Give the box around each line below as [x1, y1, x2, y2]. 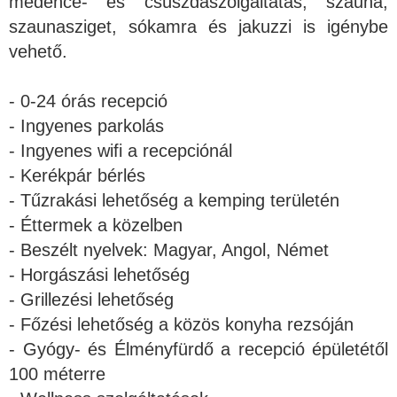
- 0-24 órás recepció [9, 91, 167, 112]
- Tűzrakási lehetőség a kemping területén [9, 191, 339, 211]
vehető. [9, 42, 67, 62]
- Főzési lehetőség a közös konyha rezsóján [9, 315, 354, 335]
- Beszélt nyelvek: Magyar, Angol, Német [9, 240, 329, 261]
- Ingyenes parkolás [9, 116, 164, 136]
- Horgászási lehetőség [9, 265, 190, 285]
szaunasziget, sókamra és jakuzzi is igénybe [9, 17, 388, 37]
